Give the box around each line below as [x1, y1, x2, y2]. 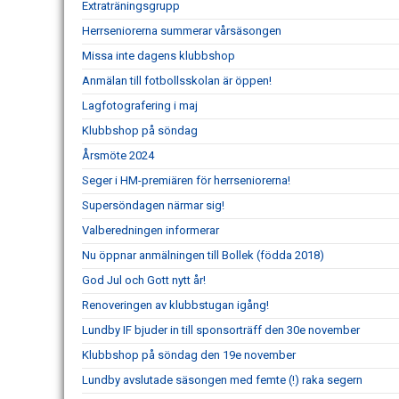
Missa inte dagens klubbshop [82, 49, 235, 63]
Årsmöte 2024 [82, 149, 154, 163]
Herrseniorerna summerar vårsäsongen [82, 24, 281, 38]
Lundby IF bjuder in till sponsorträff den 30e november [82, 323, 360, 338]
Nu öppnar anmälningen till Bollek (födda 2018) [82, 248, 324, 263]
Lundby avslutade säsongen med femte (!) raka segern [82, 373, 362, 387]
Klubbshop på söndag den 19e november [82, 348, 296, 362]
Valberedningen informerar [82, 224, 219, 238]
